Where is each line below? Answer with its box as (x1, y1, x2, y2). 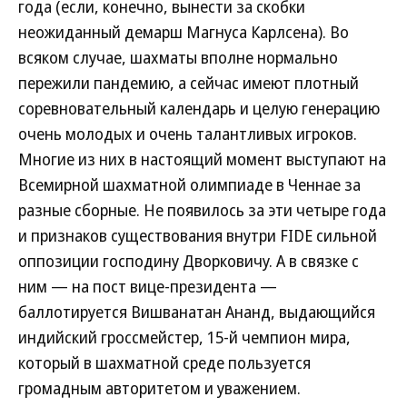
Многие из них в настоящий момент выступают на (18, 148, 386, 170)
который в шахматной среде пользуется (18, 352, 311, 373)
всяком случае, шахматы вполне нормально (18, 46, 338, 68)
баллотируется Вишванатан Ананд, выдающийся (18, 301, 375, 323)
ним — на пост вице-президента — (18, 275, 277, 297)
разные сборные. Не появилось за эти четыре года (18, 199, 386, 221)
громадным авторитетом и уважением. (18, 377, 301, 399)
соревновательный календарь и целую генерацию (18, 97, 380, 119)
